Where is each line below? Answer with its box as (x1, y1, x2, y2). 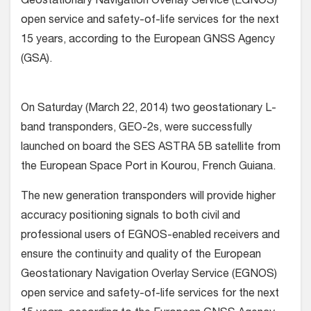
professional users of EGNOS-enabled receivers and (21, 230, 280, 242)
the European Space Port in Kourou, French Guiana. (21, 162, 276, 173)
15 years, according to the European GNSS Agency (21, 35, 275, 46)
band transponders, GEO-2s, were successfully (21, 123, 252, 134)
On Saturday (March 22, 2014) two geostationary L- (21, 103, 276, 115)
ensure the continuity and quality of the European (21, 250, 261, 261)
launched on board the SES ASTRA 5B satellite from (21, 142, 280, 153)
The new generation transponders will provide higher (21, 192, 276, 203)
